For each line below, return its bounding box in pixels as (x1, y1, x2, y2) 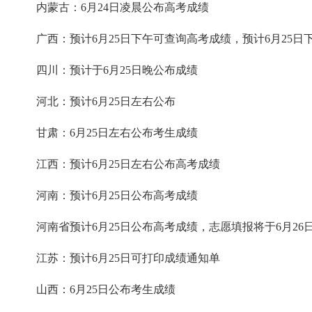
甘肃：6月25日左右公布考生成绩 (14, 126, 198, 139)
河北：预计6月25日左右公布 (14, 95, 175, 107)
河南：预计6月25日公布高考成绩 (14, 189, 198, 201)
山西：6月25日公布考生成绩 (14, 283, 175, 295)
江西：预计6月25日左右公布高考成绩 (14, 157, 220, 170)
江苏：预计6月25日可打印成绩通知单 (14, 251, 220, 264)
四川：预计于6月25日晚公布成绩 (14, 63, 198, 76)
